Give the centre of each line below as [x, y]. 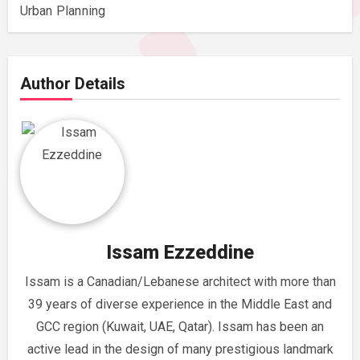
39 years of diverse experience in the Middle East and [180, 304]
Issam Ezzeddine [180, 253]
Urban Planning [63, 11]
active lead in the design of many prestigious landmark [180, 349]
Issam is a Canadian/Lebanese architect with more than [180, 281]
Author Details [72, 84]
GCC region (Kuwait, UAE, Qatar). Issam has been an [180, 326]
